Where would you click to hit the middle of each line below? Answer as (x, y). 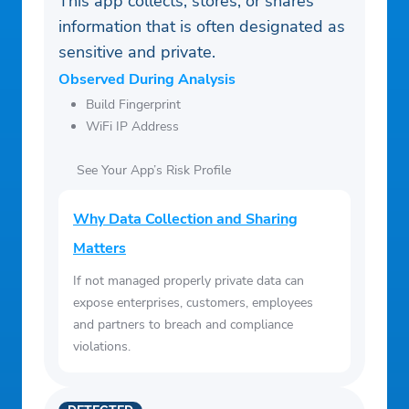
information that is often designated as (202, 27)
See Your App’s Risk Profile (154, 171)
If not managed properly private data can (189, 281)
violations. (102, 347)
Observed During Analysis (147, 80)
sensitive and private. (137, 52)
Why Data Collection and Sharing (185, 220)
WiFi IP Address (132, 127)
